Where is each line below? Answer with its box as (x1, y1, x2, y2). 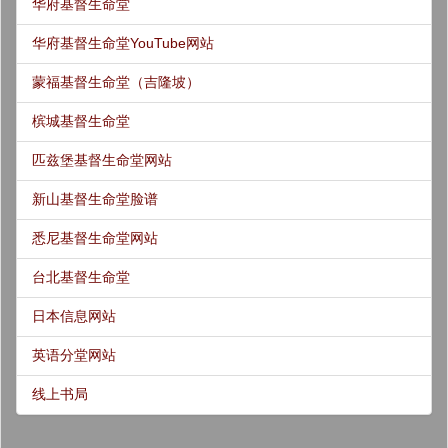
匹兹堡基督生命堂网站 (32, 151, 172, 168)
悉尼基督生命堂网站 (32, 229, 158, 246)
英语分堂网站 (32, 346, 116, 363)
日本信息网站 (32, 307, 116, 324)
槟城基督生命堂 (32, 112, 130, 129)
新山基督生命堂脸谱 (32, 190, 158, 207)
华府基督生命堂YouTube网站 (32, 34, 214, 51)
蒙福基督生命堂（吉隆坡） (32, 73, 200, 90)
